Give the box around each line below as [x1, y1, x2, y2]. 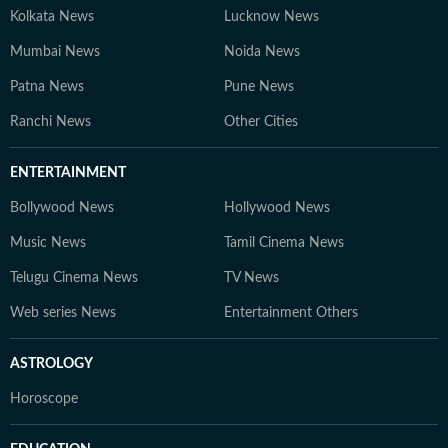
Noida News [224, 45, 300, 59]
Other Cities [224, 115, 298, 129]
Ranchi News [10, 115, 91, 129]
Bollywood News [10, 201, 114, 215]
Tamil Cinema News [224, 236, 344, 250]
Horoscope [10, 392, 78, 406]
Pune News [224, 80, 294, 94]
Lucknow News [224, 10, 319, 24]
